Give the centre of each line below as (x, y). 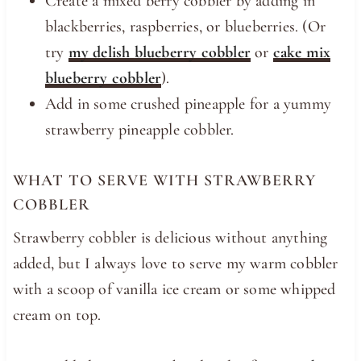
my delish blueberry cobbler (160, 52)
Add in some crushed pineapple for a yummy (188, 104)
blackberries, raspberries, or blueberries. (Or (185, 26)
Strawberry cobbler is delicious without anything (170, 237)
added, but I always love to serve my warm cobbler (175, 263)
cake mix (302, 52)
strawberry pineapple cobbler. (139, 129)
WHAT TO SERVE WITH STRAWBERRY (164, 180)
